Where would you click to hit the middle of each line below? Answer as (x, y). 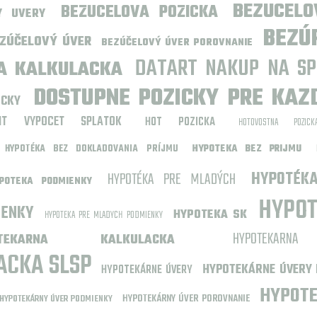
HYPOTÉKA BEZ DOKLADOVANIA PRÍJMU (91, 149)
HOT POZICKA (180, 122)
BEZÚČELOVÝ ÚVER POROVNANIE (177, 43)
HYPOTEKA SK (211, 215)
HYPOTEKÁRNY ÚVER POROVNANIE (186, 299)
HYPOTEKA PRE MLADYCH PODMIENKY (103, 215)
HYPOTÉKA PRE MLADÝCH (172, 180)
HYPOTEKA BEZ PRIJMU (247, 149)
